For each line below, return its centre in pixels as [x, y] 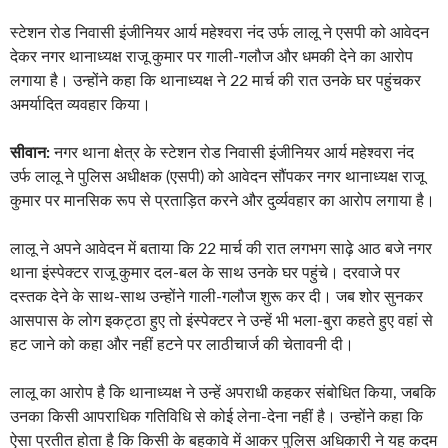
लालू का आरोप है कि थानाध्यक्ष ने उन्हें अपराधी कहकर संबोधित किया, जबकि [223, 392]
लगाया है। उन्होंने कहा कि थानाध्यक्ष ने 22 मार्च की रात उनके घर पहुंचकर [215, 80]
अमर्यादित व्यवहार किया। [80, 104]
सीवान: [30, 152]
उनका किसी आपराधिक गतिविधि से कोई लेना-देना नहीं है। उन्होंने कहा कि [216, 416]
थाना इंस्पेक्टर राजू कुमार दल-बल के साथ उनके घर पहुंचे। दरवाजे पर [205, 272]
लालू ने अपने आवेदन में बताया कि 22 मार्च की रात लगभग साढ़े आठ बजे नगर [221, 248]
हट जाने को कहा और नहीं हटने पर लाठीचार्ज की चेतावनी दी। [182, 344]
